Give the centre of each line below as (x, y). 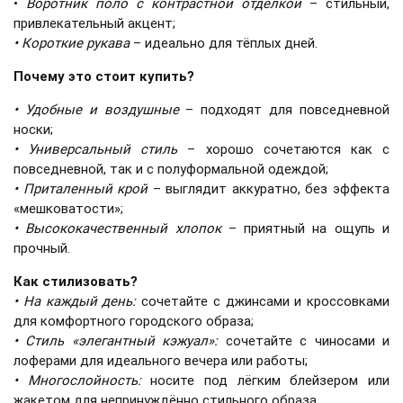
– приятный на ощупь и (305, 228)
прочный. (42, 248)
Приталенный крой (85, 189)
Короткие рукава (76, 43)
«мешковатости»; (68, 209)
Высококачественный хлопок (123, 228)
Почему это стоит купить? (104, 76)
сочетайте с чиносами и (304, 341)
